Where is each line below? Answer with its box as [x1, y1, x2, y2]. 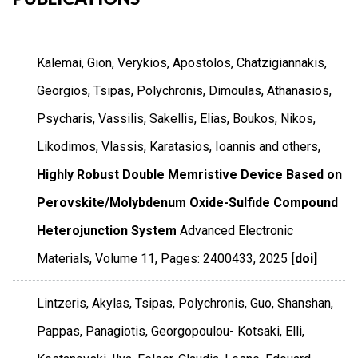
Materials [37, 250, 90, 266]
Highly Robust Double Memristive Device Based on [37, 166, 343, 182]
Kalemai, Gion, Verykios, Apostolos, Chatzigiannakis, [37, 54, 328, 70]
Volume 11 [95, 250, 156, 266]
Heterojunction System [37, 222, 177, 238]
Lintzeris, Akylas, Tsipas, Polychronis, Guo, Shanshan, [37, 295, 334, 311]
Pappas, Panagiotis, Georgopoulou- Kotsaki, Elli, [37, 323, 305, 339]
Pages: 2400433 [161, 250, 254, 266]
